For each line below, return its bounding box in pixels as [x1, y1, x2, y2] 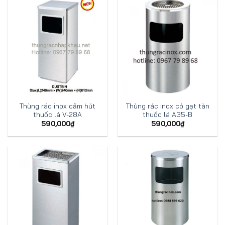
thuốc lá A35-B [143, 109, 192, 119]
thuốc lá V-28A [33, 109, 82, 119]
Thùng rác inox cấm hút [20, 101, 95, 110]
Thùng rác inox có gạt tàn [126, 101, 209, 110]
